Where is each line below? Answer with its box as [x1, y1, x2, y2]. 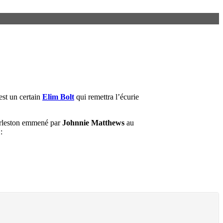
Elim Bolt [42, 92, 74, 101]
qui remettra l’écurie [74, 92, 139, 101]
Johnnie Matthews [62, 118, 124, 127]
